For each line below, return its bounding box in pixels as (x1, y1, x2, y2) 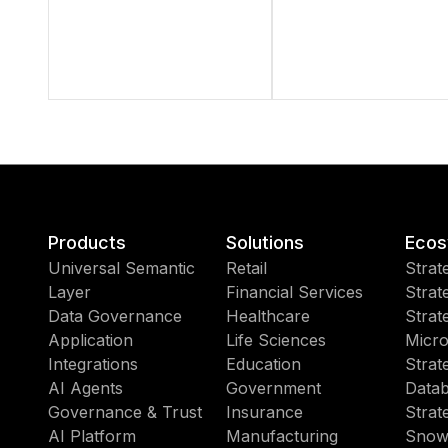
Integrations (48, 354, 138, 374)
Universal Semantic (48, 258, 195, 278)
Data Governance (48, 306, 182, 326)
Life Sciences (226, 330, 327, 350)
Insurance (226, 402, 304, 422)
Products (48, 232, 126, 253)
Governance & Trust (48, 402, 202, 422)
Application (48, 330, 133, 350)
